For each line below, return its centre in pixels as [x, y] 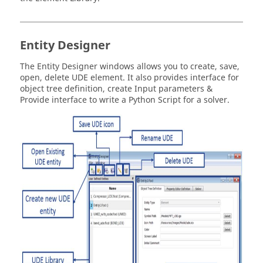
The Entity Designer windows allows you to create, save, [130, 67]
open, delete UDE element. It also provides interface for [129, 78]
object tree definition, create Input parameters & [116, 89]
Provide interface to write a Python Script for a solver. [125, 100]
